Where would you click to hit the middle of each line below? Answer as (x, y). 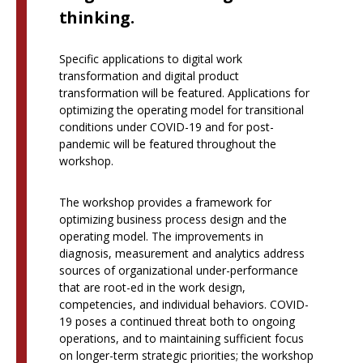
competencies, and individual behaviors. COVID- (184, 305)
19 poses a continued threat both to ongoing (177, 322)
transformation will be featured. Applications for (184, 93)
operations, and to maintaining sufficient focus (181, 339)
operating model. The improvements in (161, 237)
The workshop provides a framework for (165, 203)
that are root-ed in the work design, (152, 288)
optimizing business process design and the (173, 220)
